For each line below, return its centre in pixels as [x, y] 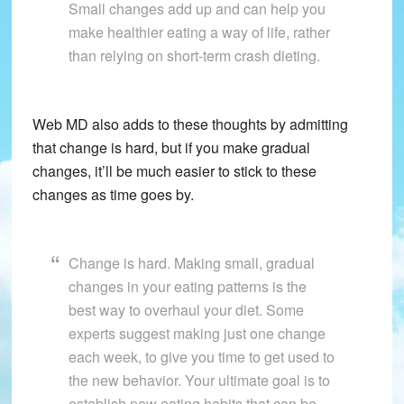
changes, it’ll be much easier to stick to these [174, 171]
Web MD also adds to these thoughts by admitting [190, 124]
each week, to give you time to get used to [201, 357]
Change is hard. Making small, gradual [191, 263]
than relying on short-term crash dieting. [194, 56]
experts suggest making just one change [197, 334]
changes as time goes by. [113, 195]
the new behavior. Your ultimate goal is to [199, 381]
